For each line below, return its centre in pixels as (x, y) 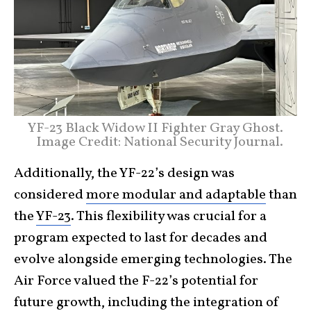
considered (50, 195)
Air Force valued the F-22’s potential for (136, 281)
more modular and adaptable (176, 195)
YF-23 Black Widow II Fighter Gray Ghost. (155, 128)
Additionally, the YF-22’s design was (124, 173)
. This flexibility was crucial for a (169, 216)
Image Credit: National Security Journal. (160, 142)
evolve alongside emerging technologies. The (153, 259)
